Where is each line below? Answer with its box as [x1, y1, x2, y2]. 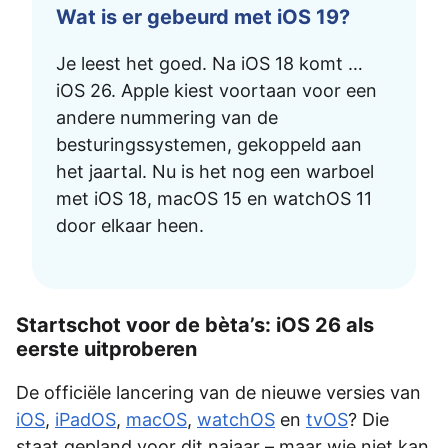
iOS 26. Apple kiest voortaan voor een [56, 79, 377, 101]
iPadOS [55, 408, 116, 430]
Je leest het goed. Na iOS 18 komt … [56, 52, 363, 74]
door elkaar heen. [56, 214, 204, 236]
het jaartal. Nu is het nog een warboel [56, 160, 374, 182]
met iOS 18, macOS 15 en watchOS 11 [56, 187, 372, 209]
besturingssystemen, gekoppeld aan [56, 133, 362, 155]
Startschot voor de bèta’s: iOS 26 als [16, 312, 374, 337]
